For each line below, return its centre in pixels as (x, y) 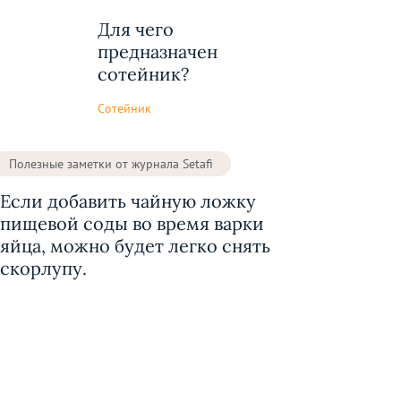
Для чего (136, 29)
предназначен (158, 51)
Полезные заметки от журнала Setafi (111, 164)
